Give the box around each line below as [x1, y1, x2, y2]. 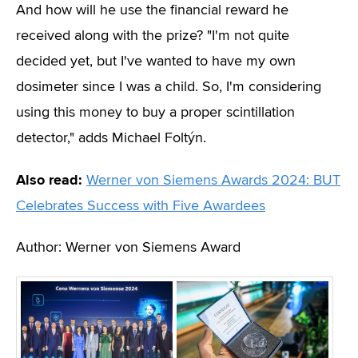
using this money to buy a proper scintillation [16, 105, 295, 120]
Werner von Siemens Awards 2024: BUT [86, 173, 340, 188]
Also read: [16, 171, 82, 189]
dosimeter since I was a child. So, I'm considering [16, 80, 321, 94]
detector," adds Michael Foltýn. [16, 131, 206, 145]
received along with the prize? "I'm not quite [16, 29, 289, 43]
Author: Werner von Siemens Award [16, 241, 241, 255]
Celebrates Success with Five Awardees [16, 199, 265, 213]
